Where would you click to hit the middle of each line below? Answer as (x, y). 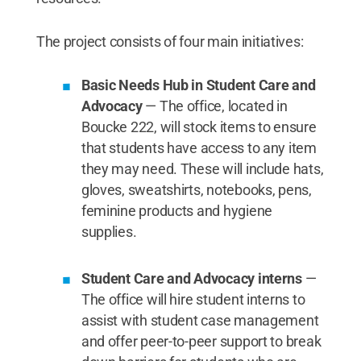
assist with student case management (200, 320)
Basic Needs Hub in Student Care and (198, 85)
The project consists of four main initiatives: (170, 41)
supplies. (109, 231)
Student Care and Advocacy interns (193, 278)
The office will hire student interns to (193, 299)
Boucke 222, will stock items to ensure (199, 127)
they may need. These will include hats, (202, 168)
